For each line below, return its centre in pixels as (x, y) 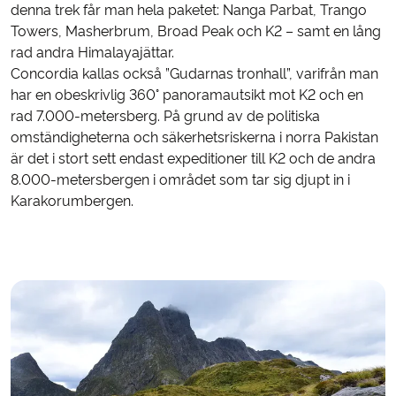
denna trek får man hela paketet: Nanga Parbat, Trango (189, 11)
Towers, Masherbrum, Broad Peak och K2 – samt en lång (196, 32)
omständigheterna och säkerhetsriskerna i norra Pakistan (194, 138)
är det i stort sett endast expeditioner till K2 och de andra (193, 159)
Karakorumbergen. (72, 202)
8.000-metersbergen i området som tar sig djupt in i (180, 180)
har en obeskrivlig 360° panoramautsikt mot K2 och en (187, 95)
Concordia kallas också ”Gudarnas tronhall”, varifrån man (194, 74)
